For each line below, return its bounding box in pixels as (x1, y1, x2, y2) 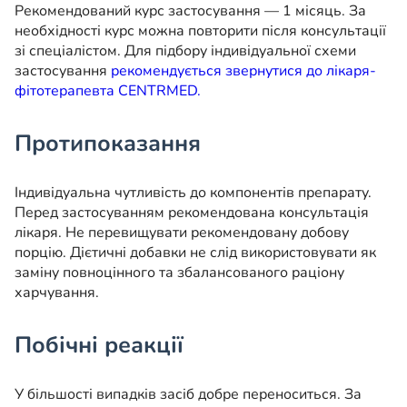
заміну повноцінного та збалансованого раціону (15, 263, 344, 283)
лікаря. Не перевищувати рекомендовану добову (15, 223, 349, 243)
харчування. (15, 283, 99, 303)
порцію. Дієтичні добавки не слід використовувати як (15, 243, 376, 263)
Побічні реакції (15, 330, 184, 362)
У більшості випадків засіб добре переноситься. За (15, 384, 362, 405)
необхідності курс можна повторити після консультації (15, 21, 386, 42)
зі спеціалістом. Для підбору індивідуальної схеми (15, 41, 356, 62)
